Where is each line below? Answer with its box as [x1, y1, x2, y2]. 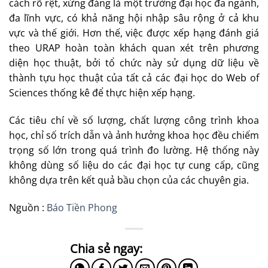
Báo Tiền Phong [47, 201, 117, 214]
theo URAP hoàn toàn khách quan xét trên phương [9, 41, 259, 55]
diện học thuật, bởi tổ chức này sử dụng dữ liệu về [9, 56, 259, 70]
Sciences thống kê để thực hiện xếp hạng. [9, 86, 195, 100]
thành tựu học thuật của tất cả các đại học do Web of [9, 71, 259, 85]
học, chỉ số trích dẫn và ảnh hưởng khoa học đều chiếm [9, 129, 259, 142]
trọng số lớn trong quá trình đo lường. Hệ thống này [9, 144, 259, 157]
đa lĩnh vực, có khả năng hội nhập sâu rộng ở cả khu [9, 11, 259, 25]
